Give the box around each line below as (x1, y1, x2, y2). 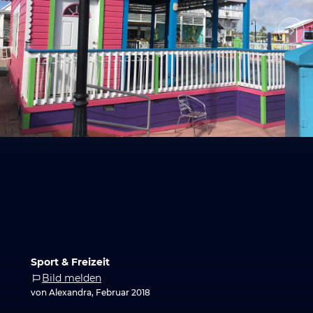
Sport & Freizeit (31, 256, 110, 268)
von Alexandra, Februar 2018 (31, 287, 150, 298)
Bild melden (42, 272, 101, 284)
